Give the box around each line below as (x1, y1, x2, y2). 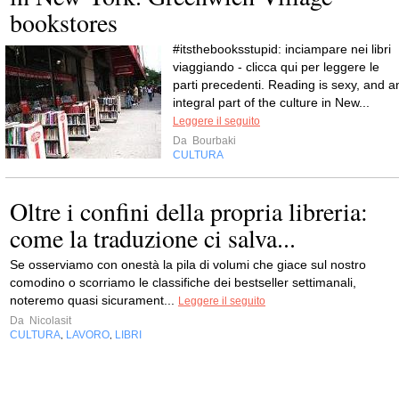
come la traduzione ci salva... (10, 221, 296, 255)
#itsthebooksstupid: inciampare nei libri (173, 42, 391, 56)
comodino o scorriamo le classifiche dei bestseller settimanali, (10, 275, 356, 289)
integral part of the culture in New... (173, 95, 370, 110)
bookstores (10, 5, 118, 39)
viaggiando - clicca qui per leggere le (173, 60, 379, 74)
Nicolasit (27, 314, 71, 327)
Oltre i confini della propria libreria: (10, 194, 368, 228)
